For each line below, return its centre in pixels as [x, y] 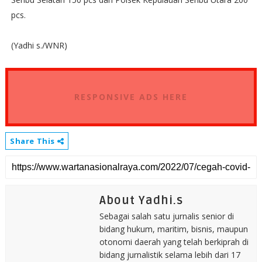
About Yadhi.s [141, 201]
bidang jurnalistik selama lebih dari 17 [170, 255]
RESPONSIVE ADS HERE [131, 97]
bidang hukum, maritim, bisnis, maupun [173, 229]
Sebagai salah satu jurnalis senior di [166, 216]
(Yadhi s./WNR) [39, 45]
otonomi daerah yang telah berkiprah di [174, 242]
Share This [33, 141]
